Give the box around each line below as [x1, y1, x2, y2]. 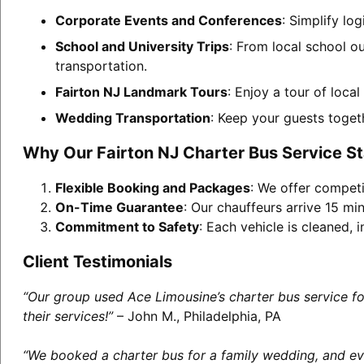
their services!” [22, 307, 113, 324]
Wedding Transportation [54, 109, 210, 126]
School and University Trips [54, 37, 229, 54]
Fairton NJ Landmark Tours [54, 83, 227, 100]
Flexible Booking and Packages [54, 179, 250, 196]
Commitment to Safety [54, 218, 199, 235]
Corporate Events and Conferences [54, 11, 282, 28]
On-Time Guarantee [54, 198, 184, 215]
